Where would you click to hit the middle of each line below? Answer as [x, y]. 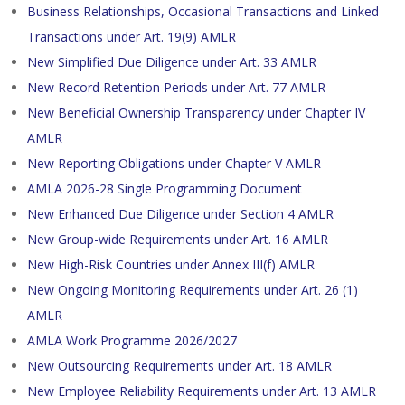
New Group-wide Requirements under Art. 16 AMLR [178, 239]
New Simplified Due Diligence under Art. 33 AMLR [172, 62]
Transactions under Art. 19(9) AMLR [132, 37]
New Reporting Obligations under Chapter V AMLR [174, 163]
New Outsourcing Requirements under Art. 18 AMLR [179, 366]
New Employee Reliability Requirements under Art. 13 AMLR [202, 391]
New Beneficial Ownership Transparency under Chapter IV [196, 113]
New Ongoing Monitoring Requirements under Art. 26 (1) [193, 290]
